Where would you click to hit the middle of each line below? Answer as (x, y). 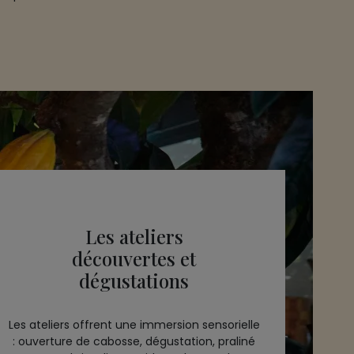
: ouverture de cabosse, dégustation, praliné (134, 341)
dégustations (134, 281)
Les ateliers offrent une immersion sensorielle (134, 325)
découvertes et (134, 258)
